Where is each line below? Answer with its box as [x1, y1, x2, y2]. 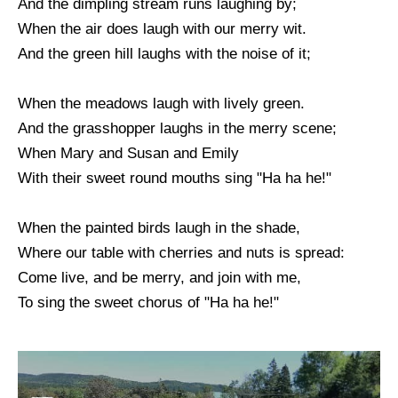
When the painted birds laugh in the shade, [18, 219, 300, 236]
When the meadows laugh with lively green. [18, 94, 305, 112]
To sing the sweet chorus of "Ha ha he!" [18, 293, 279, 311]
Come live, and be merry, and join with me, [18, 268, 301, 286]
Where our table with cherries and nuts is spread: [18, 243, 345, 261]
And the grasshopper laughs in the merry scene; [18, 119, 337, 137]
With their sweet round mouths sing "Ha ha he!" [18, 169, 331, 187]
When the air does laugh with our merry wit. [18, 20, 306, 37]
